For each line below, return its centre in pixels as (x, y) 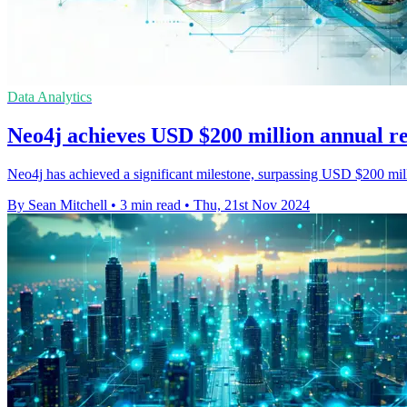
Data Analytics (50, 97)
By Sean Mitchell (57, 205)
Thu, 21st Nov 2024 (252, 205)
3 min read (150, 205)
